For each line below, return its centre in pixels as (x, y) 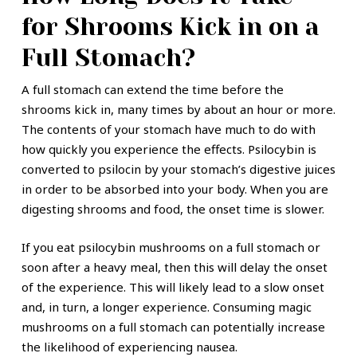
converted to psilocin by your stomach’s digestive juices (178, 169)
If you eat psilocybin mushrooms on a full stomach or (171, 247)
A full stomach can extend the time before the (152, 90)
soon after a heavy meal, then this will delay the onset (174, 267)
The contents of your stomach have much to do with (168, 129)
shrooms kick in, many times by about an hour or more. (178, 110)
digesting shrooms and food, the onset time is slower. (173, 209)
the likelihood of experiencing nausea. (131, 346)
